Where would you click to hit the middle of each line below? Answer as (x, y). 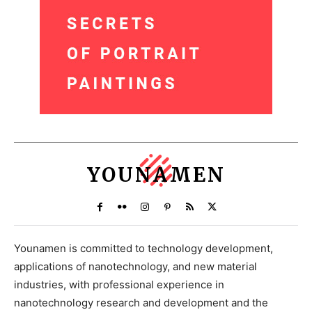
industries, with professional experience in (119, 284)
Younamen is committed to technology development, (143, 248)
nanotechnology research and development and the (141, 302)
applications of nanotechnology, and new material (135, 266)
